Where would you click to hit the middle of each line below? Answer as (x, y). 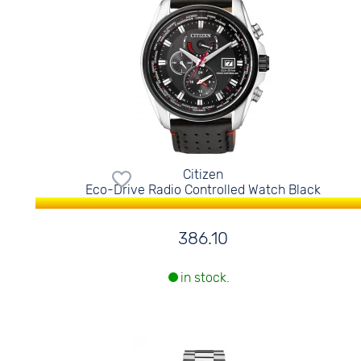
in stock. (205, 278)
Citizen (203, 174)
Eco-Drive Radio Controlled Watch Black (203, 190)
